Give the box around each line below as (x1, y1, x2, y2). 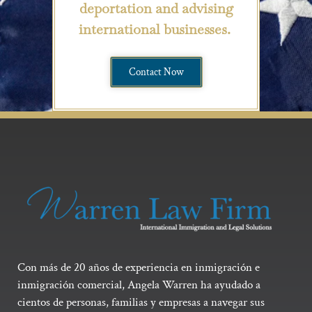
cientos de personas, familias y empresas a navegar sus (17, 294, 265, 310)
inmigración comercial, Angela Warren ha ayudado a (17, 276, 260, 292)
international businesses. (78, 19, 234, 38)
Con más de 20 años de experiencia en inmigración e (17, 259, 260, 275)
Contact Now (128, 65, 184, 79)
